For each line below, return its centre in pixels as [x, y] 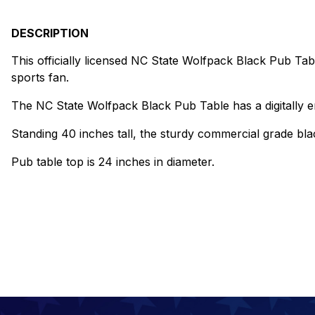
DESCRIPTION [50, 33]
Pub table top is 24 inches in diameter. [113, 161]
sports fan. [40, 77]
